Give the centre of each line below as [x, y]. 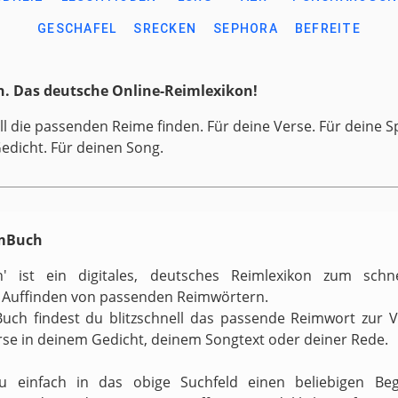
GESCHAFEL [77, 28]
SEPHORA [246, 28]
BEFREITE [327, 28]
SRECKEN [165, 28]
